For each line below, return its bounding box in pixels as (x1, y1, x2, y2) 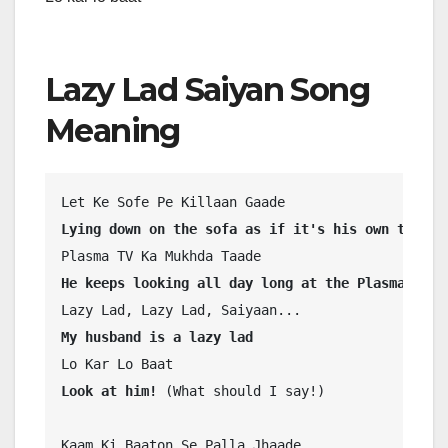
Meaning (45, 111, 180, 151)
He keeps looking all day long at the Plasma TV (61, 275, 429, 292)
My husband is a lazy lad (61, 329, 253, 346)
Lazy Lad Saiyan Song (45, 70, 369, 110)
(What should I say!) (165, 383, 325, 400)
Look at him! (61, 383, 165, 400)
